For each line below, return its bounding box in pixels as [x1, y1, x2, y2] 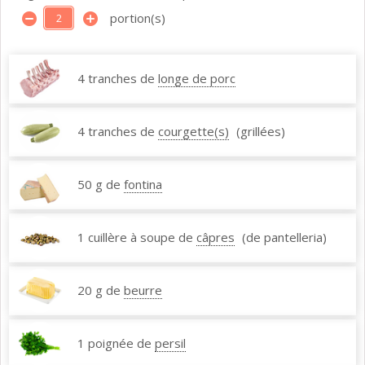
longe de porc [158, 70, 235, 87]
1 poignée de [77, 335, 152, 352]
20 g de [77, 282, 121, 299]
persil [155, 335, 186, 352]
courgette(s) [158, 123, 229, 140]
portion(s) [103, 10, 165, 27]
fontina [124, 176, 162, 193]
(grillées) [236, 123, 285, 140]
